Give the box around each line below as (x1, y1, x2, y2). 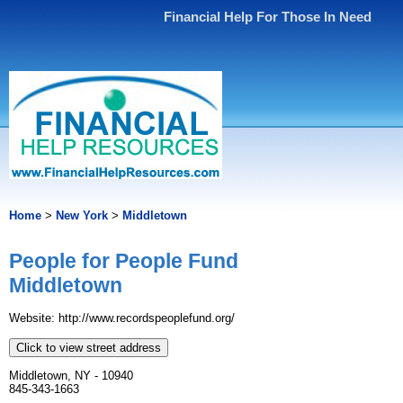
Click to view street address (16, 341, 161, 355)
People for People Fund (9, 249, 238, 273)
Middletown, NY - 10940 (9, 369, 133, 383)
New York (56, 209, 108, 222)
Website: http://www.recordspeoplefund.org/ (9, 311, 235, 326)
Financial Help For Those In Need (164, 9, 372, 24)
